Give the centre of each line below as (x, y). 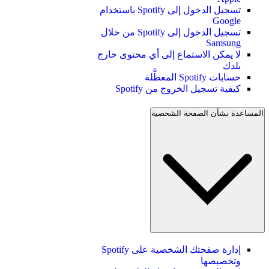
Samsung (223, 43)
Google (227, 20)
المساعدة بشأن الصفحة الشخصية (207, 113)
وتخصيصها (221, 261)
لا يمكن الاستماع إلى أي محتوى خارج (169, 54)
